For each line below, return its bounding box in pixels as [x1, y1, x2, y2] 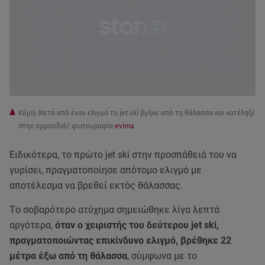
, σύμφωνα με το [127, 250, 197, 262]
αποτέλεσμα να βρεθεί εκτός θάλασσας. [9, 180, 183, 192]
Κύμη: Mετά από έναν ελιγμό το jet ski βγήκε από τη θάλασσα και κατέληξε [18, 109, 255, 118]
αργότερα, [9, 219, 55, 231]
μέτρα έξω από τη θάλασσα [9, 250, 127, 262]
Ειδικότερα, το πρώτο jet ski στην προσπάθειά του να [9, 149, 237, 161]
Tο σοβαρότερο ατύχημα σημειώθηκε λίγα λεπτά [9, 204, 219, 216]
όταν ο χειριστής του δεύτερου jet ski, [55, 219, 219, 231]
